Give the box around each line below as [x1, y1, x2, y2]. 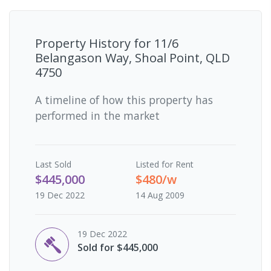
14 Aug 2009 [135, 189, 184, 201]
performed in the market [35, 108, 160, 123]
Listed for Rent [135, 158, 194, 170]
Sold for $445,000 [77, 240, 158, 254]
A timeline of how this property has [35, 92, 213, 107]
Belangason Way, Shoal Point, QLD [35, 49, 230, 66]
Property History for [35, 34, 154, 51]
